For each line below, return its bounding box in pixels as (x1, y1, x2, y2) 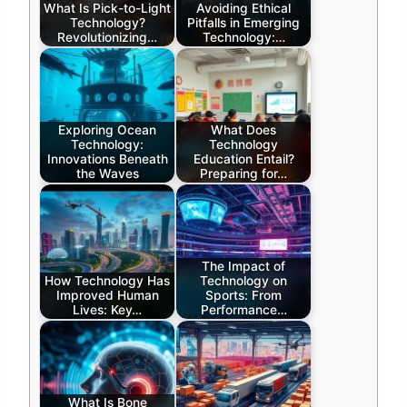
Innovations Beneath (46, 152, 168, 167)
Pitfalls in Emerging (187, 15, 300, 31)
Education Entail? (193, 152, 294, 167)
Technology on (200, 273, 287, 289)
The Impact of (202, 259, 285, 274)
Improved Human (55, 288, 159, 303)
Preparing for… (200, 166, 287, 182)
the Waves (75, 166, 139, 182)
